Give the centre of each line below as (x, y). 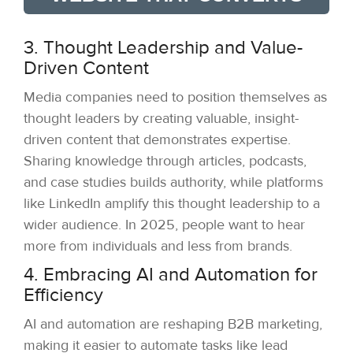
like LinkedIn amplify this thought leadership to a (172, 204)
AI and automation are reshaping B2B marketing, (173, 324)
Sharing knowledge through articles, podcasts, (165, 161)
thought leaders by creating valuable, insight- (161, 119)
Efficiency (63, 295)
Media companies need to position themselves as (175, 97)
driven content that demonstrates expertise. (157, 140)
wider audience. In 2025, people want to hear (164, 225)
